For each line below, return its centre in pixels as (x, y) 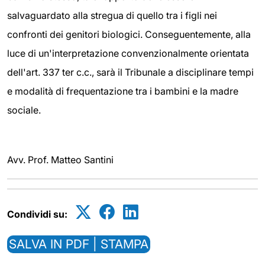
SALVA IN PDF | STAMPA (79, 244)
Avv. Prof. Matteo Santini (60, 159)
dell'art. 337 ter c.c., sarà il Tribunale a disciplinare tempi (130, 72)
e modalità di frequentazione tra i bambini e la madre (123, 91)
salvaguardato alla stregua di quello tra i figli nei (112, 16)
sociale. (24, 110)
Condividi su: (37, 214)
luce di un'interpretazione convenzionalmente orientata (128, 54)
